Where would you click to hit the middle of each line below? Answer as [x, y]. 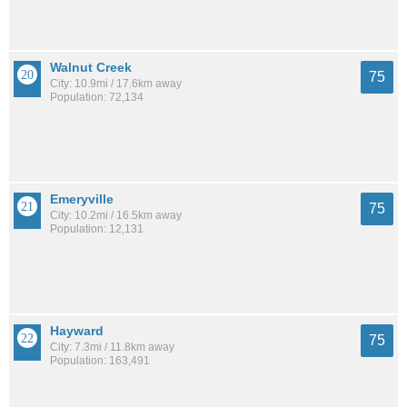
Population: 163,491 [100, 360]
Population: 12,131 [97, 228]
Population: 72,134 [97, 97]
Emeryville [82, 199]
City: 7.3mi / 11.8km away [112, 347]
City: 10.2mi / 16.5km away [116, 215]
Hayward [77, 330]
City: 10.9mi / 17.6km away [116, 83]
